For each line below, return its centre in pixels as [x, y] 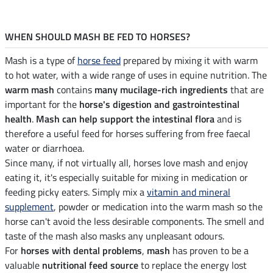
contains [74, 90]
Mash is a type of [41, 61]
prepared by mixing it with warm [189, 61]
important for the [42, 105]
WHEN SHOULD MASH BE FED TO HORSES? [97, 37]
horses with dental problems [81, 251]
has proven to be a [209, 251]
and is [228, 119]
